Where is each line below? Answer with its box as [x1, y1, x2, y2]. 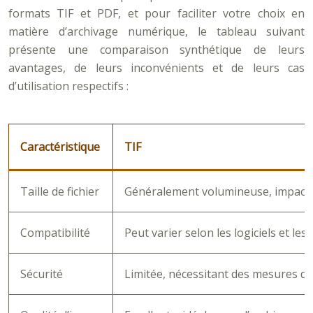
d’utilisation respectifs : [8, 78, 129, 94]
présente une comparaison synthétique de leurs [8, 42, 305, 57]
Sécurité [20, 266, 63, 282]
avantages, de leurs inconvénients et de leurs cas [8, 60, 305, 75]
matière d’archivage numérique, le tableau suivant [8, 24, 305, 39]
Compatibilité [20, 225, 90, 240]
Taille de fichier [20, 184, 99, 199]
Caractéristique [20, 139, 100, 154]
